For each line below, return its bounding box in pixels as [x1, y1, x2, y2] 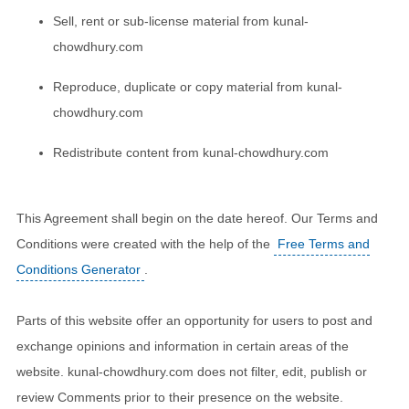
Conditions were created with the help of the [16, 236, 274, 251]
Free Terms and [278, 236, 370, 251]
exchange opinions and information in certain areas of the [16, 338, 349, 353]
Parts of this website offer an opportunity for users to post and [16, 312, 372, 328]
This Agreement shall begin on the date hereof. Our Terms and [16, 210, 378, 225]
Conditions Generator [16, 261, 141, 277]
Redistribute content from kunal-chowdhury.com [53, 144, 329, 160]
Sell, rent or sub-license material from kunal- [53, 13, 309, 28]
